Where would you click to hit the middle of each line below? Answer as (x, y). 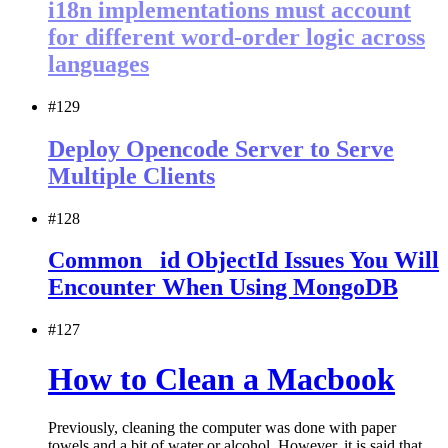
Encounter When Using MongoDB (223, 287)
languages (98, 63)
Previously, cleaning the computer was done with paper (222, 428)
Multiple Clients (131, 175)
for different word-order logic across (236, 36)
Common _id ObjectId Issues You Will (243, 260)
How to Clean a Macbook (221, 378)
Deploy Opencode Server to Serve (221, 148)
